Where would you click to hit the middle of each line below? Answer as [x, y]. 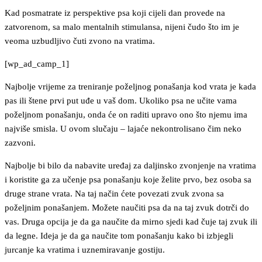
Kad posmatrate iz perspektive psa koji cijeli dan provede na [115, 13]
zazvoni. [20, 142]
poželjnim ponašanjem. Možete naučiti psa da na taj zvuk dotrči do [127, 207]
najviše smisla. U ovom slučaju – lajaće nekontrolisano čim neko [123, 128]
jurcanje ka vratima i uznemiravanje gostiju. [85, 249]
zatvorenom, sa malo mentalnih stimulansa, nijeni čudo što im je [122, 27]
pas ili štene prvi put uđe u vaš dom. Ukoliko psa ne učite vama [121, 100]
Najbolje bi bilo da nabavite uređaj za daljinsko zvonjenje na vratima [130, 165]
